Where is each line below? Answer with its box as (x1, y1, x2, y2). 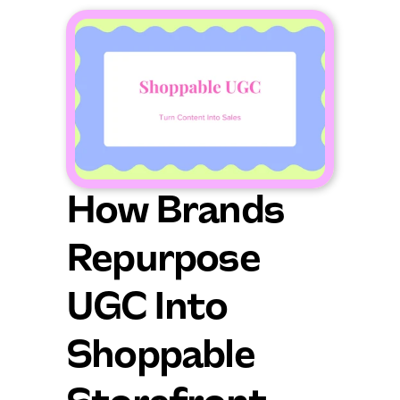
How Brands (66, 190, 284, 235)
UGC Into (66, 287, 228, 331)
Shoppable (66, 335, 254, 379)
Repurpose (66, 238, 260, 283)
